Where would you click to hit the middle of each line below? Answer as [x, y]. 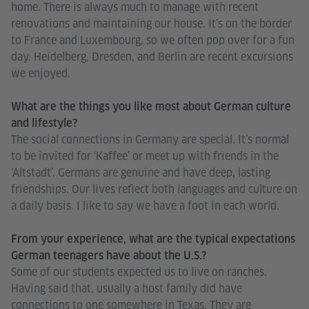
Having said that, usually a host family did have [127, 288]
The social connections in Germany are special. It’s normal [150, 139]
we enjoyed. [41, 73]
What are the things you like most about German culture [151, 106]
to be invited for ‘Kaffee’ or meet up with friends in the [145, 156]
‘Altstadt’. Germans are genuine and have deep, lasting [141, 172]
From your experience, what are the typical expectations [153, 239]
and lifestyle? [44, 123]
